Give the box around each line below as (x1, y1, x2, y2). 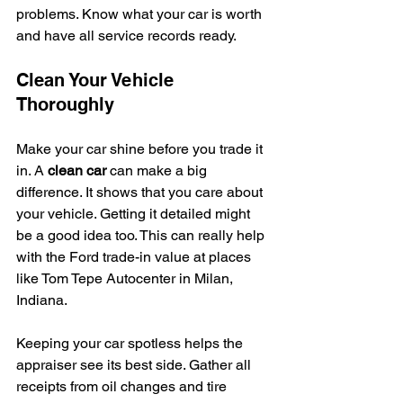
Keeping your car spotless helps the (16, 334, 246, 352)
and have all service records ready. (16, 26, 237, 44)
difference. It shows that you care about (16, 183, 266, 201)
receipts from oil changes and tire (16, 377, 230, 395)
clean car (48, 161, 106, 179)
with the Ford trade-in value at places (16, 247, 255, 265)
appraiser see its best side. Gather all (16, 355, 255, 373)
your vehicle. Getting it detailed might (16, 204, 254, 222)
